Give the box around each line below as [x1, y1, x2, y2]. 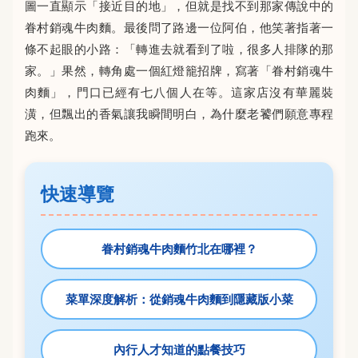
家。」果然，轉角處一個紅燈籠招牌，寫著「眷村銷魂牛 [25, 63, 333, 78]
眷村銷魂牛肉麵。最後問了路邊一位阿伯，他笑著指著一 [25, 20, 333, 35]
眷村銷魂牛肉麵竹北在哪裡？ [101, 241, 257, 257]
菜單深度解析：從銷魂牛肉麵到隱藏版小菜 [65, 292, 293, 307]
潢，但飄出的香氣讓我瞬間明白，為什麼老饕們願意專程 [25, 106, 333, 121]
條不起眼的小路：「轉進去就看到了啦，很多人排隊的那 [25, 42, 333, 57]
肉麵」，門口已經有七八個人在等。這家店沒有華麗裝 [25, 85, 333, 100]
